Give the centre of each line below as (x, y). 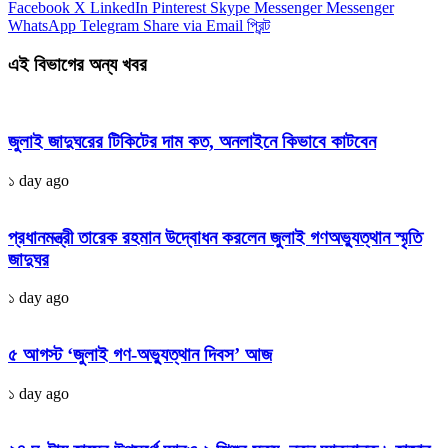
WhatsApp (42, 26)
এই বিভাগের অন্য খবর (77, 64)
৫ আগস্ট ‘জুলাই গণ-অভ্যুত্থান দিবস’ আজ (140, 355)
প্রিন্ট (258, 26)
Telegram (109, 26)
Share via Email (193, 26)
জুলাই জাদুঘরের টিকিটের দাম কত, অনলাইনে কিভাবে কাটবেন (192, 142)
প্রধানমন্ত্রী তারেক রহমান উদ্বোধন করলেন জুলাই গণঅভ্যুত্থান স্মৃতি (215, 237)
